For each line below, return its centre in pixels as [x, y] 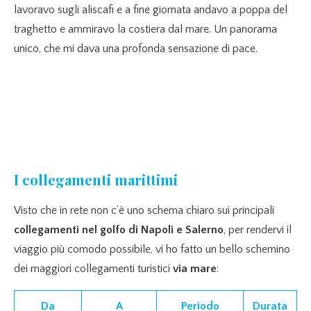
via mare [195, 268]
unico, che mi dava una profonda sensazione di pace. [136, 49]
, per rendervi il [258, 229]
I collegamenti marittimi [96, 179]
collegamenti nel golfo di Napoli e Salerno [119, 229]
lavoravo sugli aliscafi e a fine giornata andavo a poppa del [151, 10]
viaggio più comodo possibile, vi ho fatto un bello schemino [152, 249]
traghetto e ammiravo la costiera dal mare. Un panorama [145, 29]
